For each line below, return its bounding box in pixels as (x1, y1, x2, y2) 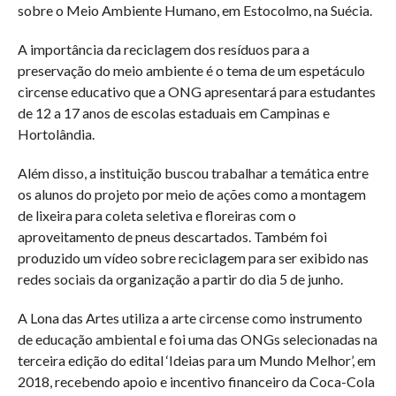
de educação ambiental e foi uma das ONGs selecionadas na (17, 331, 377, 348)
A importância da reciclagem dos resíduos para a (17, 41, 309, 58)
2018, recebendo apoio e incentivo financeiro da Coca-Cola (17, 373, 375, 391)
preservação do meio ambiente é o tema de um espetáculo (17, 62, 365, 80)
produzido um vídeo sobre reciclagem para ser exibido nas (17, 249, 369, 267)
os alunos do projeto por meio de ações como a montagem (17, 186, 366, 203)
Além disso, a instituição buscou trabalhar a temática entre (17, 164, 369, 182)
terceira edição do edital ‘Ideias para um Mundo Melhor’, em (17, 352, 376, 369)
